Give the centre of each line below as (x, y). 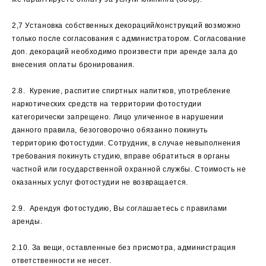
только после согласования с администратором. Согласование (129, 39)
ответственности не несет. (62, 261)
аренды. (27, 221)
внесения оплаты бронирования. (74, 65)
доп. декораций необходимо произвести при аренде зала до (125, 52)
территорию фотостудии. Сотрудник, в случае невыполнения (126, 143)
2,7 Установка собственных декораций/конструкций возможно (126, 26)
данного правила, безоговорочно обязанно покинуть (110, 130)
